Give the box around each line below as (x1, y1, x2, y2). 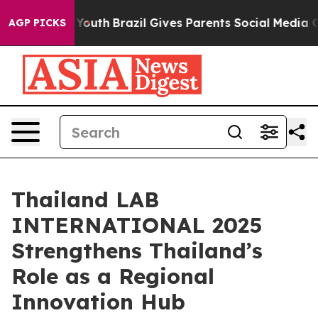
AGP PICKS (9, 16, 66, 29)
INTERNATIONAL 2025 (11, 212, 262, 238)
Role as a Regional (11, 263, 214, 290)
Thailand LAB (11, 186, 159, 213)
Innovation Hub (11, 288, 185, 315)
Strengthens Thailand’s (11, 237, 263, 264)
